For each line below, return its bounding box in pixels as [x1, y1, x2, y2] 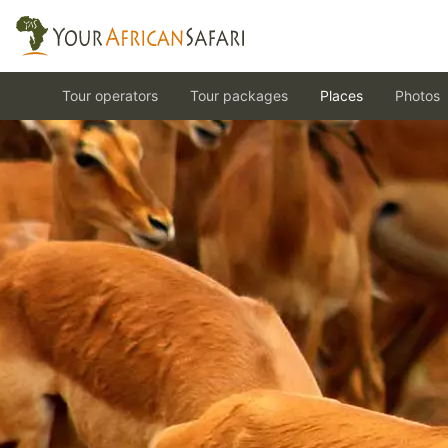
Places [320, 87, 363, 104]
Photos [395, 87, 440, 104]
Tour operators [62, 87, 158, 104]
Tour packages [190, 87, 288, 104]
